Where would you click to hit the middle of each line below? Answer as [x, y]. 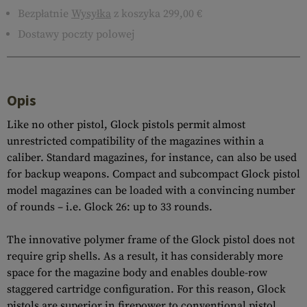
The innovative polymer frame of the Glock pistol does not [151, 240]
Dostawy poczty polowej [76, 34]
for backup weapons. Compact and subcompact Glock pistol [153, 174]
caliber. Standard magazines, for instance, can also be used [152, 158]
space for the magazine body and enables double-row [137, 273]
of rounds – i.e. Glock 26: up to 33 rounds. [110, 207]
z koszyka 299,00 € [157, 14]
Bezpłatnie [45, 14]
